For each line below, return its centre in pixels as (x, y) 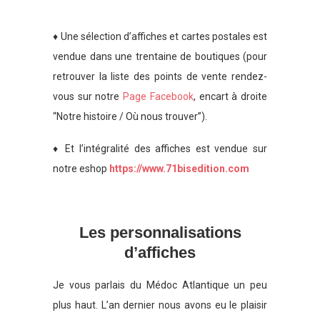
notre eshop (81, 168)
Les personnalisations (160, 232)
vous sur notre (88, 96)
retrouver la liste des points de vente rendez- (160, 76)
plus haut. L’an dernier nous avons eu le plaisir (160, 305)
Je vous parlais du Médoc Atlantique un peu (160, 285)
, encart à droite (230, 96)
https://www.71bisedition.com (179, 168)
